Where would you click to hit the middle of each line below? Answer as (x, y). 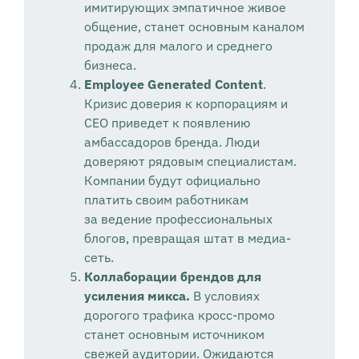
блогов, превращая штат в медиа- (187, 238)
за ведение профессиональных (178, 219)
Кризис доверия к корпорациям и (186, 104)
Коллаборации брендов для (172, 277)
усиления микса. (138, 296)
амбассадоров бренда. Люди (171, 142)
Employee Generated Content (173, 85)
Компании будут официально (172, 181)
